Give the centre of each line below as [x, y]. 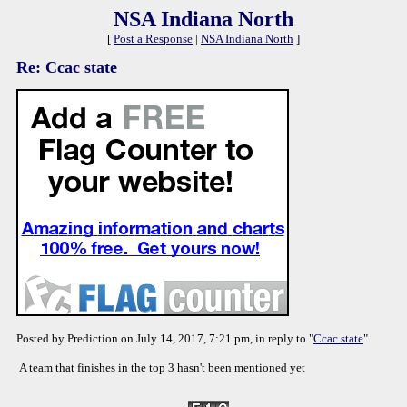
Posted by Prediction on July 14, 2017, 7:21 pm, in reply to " [165, 338]
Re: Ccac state [67, 67]
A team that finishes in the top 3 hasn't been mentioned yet [162, 367]
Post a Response [153, 39]
